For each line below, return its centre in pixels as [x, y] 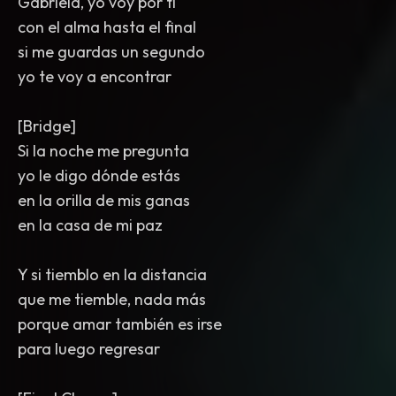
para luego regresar [89, 349]
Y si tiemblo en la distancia [112, 274]
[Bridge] [47, 126]
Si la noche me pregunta [103, 151]
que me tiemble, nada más [112, 299]
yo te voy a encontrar [95, 76]
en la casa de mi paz [90, 225]
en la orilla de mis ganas [104, 200]
